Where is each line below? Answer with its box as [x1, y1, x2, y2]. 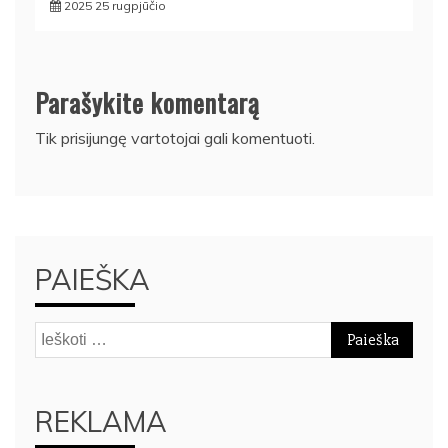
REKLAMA [35, 403, 167, 439]
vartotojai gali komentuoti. [127, 127, 315, 148]
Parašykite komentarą [35, 82, 260, 122]
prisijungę [61, 127, 127, 148]
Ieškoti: [34, 323, 84, 344]
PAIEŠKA [35, 261, 150, 297]
